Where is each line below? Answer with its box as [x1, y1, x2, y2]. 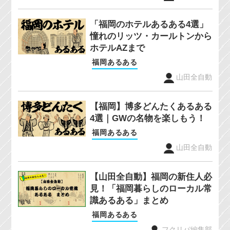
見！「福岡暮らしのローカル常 [89, 184, 212, 194]
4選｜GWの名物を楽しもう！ [89, 113, 205, 124]
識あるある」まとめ [89, 196, 168, 206]
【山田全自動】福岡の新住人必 [89, 172, 212, 182]
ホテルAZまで [89, 43, 145, 53]
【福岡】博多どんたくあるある [89, 102, 212, 112]
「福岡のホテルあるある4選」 [89, 20, 208, 30]
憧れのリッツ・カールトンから [89, 31, 212, 42]
